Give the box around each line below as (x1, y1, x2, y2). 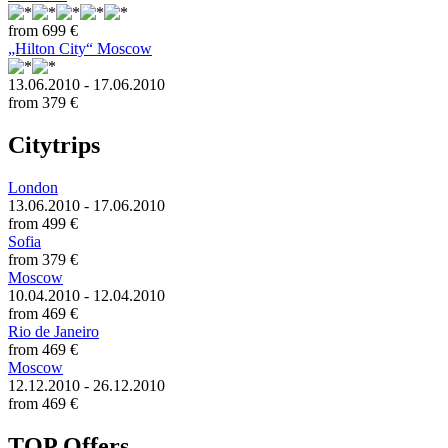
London (8, 178, 58, 196)
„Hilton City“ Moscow (8, 40, 152, 57)
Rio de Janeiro (8, 322, 99, 340)
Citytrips (8, 131, 100, 158)
